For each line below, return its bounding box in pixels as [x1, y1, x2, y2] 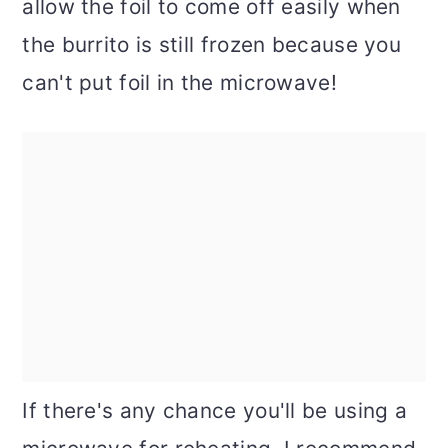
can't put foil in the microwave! [22, 70, 337, 96]
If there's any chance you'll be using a [22, 398, 408, 424]
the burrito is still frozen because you [22, 32, 402, 58]
